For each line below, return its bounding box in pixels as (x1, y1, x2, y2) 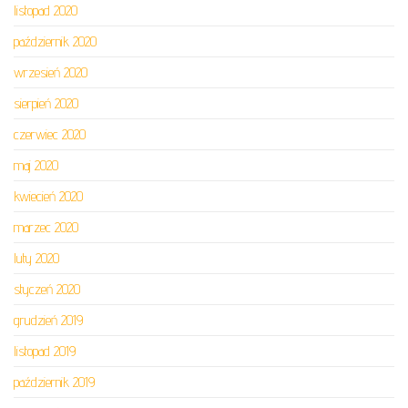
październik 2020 (14, 33, 97, 50)
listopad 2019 (14, 342, 76, 360)
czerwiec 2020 (14, 126, 86, 143)
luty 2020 (14, 250, 59, 267)
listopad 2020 (14, 2, 77, 19)
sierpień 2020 (14, 95, 78, 112)
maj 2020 (14, 157, 58, 174)
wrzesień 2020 (14, 64, 87, 81)
